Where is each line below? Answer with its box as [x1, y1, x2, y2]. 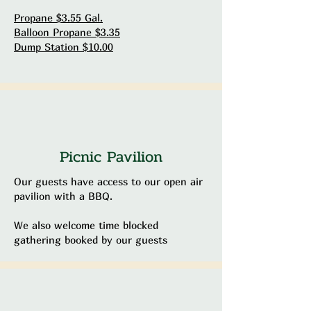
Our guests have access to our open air [14, 175, 203, 187]
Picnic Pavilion [60, 145, 162, 169]
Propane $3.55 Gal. [14, 11, 103, 24]
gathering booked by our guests [14, 233, 167, 246]
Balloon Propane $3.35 [14, 26, 120, 38]
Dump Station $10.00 [14, 40, 113, 53]
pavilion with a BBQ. [14, 190, 112, 202]
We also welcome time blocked [14, 219, 158, 231]
